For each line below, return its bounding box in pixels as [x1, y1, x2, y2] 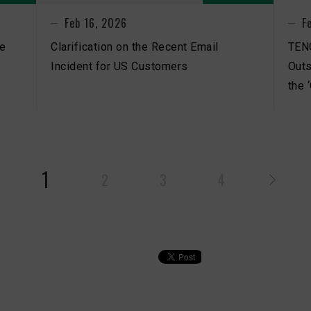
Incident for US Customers [51, 59, 188, 73]
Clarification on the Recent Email [51, 40, 219, 53]
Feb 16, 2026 [65, 14, 127, 31]
